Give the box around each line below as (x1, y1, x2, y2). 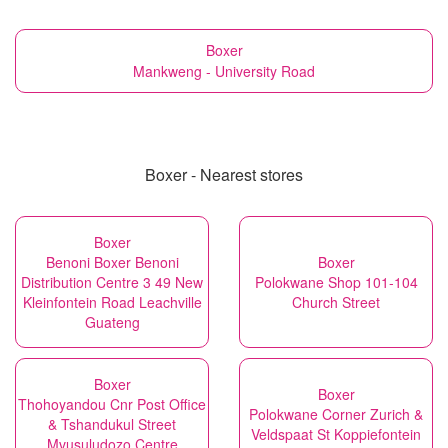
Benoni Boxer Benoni (45, 252, 179, 272)
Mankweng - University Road (133, 61, 315, 81)
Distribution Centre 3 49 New (21, 272, 203, 292)
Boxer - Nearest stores (145, 163, 303, 186)
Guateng (84, 312, 140, 332)
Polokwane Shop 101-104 (254, 272, 418, 292)
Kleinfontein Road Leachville (22, 292, 202, 312)
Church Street (292, 292, 380, 312)
